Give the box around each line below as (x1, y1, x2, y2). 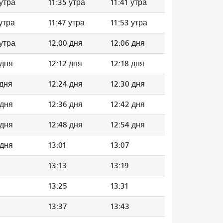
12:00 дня (48, 38, 83, 48)
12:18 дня (110, 59, 144, 68)
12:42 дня (110, 100, 145, 109)
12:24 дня (48, 79, 83, 89)
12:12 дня (48, 59, 82, 68)
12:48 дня (48, 120, 83, 129)
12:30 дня (110, 79, 145, 89)
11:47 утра (48, 18, 85, 27)
